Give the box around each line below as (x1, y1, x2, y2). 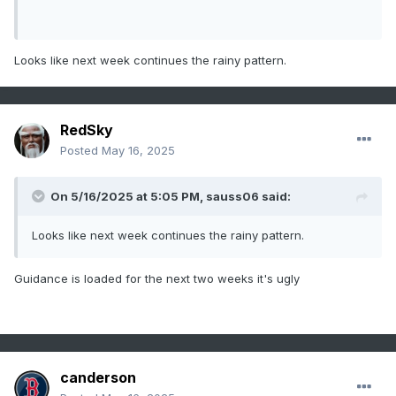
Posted (60, 143, 102, 158)
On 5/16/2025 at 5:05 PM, (50, 189, 206, 204)
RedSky (60, 121, 113, 140)
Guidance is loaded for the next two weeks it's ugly (14, 271, 300, 286)
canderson (60, 369, 136, 387)
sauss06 (206, 189, 259, 204)
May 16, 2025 (102, 143, 175, 158)
